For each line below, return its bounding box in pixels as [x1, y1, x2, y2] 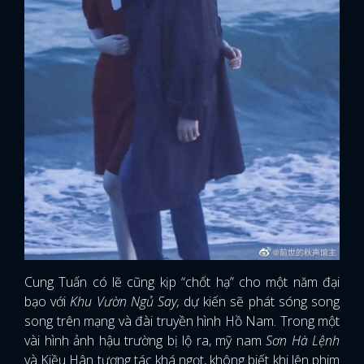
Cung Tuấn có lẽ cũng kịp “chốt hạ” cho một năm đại [24, 273, 340, 292]
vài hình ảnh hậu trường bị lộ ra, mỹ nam [24, 331, 266, 350]
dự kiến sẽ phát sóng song [184, 292, 340, 311]
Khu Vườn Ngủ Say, [70, 292, 184, 311]
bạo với [24, 292, 71, 311]
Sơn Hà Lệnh [266, 331, 340, 350]
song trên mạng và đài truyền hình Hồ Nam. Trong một [24, 312, 340, 331]
